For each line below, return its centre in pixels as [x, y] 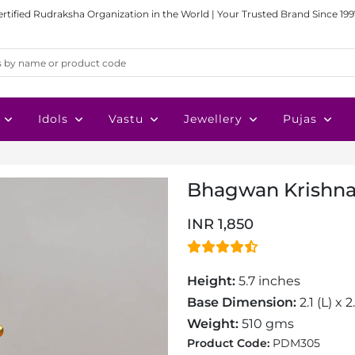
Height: [211, 281]
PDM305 [296, 343]
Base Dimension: [242, 302]
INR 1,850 [220, 224]
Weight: [213, 324]
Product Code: [230, 343]
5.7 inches [268, 281]
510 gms [266, 324]
